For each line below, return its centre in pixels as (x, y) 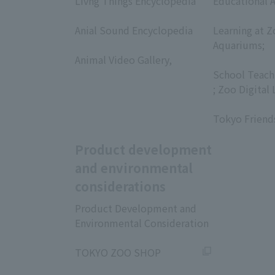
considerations (120, 186)
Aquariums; (239, 45)
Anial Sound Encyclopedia (134, 30)
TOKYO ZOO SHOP (118, 252)
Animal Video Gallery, (123, 60)
